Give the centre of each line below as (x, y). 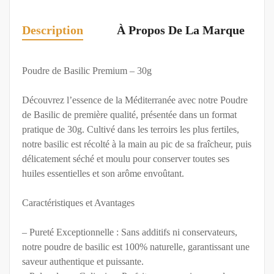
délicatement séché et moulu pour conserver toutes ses (126, 159)
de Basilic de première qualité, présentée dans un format (129, 115)
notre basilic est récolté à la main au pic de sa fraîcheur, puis (137, 144)
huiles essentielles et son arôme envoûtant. (103, 174)
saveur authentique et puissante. (83, 262)
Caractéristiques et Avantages (78, 203)
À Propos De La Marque (181, 30)
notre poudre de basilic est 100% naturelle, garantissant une (136, 247)
